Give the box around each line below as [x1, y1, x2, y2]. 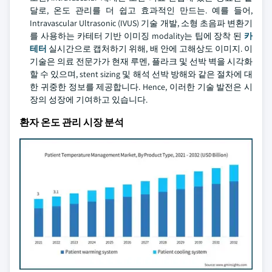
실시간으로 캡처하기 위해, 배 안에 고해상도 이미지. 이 [47, 43, 253, 54]
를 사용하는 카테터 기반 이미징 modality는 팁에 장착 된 [30, 30, 244, 41]
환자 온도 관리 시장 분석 [19, 116, 124, 129]
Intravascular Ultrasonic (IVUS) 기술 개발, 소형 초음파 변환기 [30, 18, 253, 29]
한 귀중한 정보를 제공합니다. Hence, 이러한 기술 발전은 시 [30, 81, 253, 92]
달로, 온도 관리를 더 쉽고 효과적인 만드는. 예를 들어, [30, 5, 253, 16]
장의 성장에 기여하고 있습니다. [30, 94, 148, 105]
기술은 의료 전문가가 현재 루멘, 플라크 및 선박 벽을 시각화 [30, 56, 253, 67]
